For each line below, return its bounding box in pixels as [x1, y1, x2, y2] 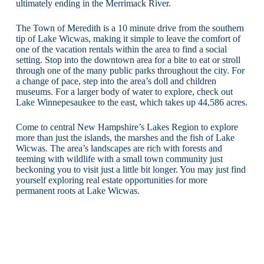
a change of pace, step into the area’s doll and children [15, 75, 216, 86]
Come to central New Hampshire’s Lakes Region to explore [15, 121, 238, 132]
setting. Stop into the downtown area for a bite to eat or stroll [15, 54, 240, 65]
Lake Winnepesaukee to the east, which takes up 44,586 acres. [15, 97, 247, 107]
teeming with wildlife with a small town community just [15, 153, 223, 164]
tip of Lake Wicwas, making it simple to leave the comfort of [15, 33, 240, 44]
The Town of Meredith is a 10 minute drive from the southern [15, 22, 244, 33]
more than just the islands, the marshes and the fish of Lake [15, 132, 235, 143]
